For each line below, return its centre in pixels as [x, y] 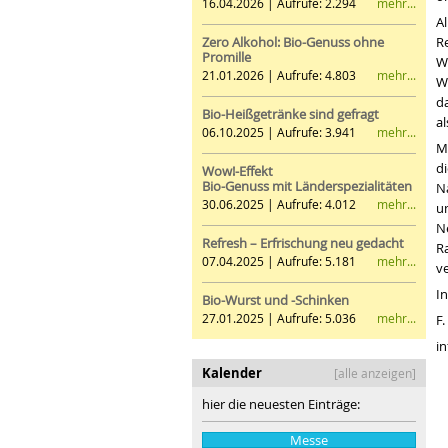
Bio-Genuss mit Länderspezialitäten [307, 186]
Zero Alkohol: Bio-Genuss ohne [293, 42]
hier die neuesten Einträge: [281, 404]
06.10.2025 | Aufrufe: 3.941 [279, 132]
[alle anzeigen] [375, 373]
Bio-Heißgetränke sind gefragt [290, 114]
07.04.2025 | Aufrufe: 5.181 [279, 261]
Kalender [232, 373]
